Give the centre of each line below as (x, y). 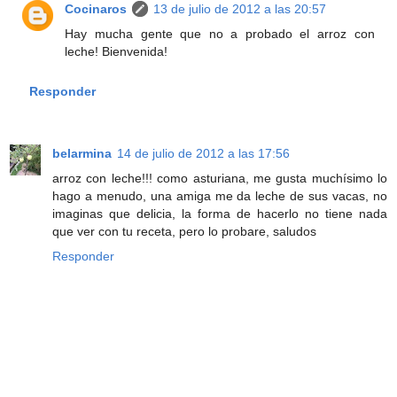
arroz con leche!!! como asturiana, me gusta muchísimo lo (220, 179)
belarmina (82, 154)
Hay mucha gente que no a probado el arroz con (220, 33)
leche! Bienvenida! (117, 51)
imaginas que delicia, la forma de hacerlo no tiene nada (220, 214)
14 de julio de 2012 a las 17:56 (203, 154)
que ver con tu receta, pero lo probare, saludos (184, 232)
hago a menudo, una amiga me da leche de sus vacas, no (220, 196)
